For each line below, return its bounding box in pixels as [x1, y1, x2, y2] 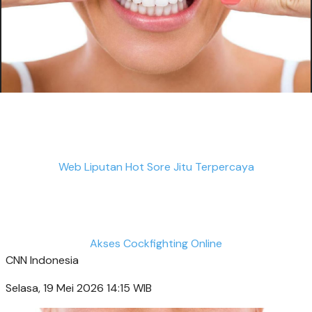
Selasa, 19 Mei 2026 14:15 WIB [6, 280, 152, 295]
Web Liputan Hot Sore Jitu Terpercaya [58, 159, 254, 174]
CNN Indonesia [6, 252, 79, 267]
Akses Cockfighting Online [90, 235, 222, 251]
